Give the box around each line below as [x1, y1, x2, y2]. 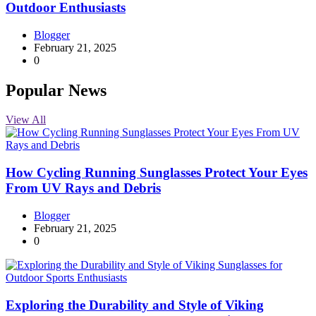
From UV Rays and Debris [6, 181, 161, 196]
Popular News [6, 80, 107, 99]
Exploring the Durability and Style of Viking [6, 297, 264, 312]
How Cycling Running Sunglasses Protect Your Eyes [6, 165, 308, 181]
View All [6, 114, 46, 126]
